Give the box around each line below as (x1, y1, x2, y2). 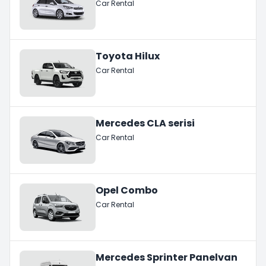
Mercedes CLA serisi (96, 116, 195, 130)
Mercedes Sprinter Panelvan (96, 250, 237, 264)
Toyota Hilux (96, 49, 160, 63)
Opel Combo (96, 183, 158, 197)
